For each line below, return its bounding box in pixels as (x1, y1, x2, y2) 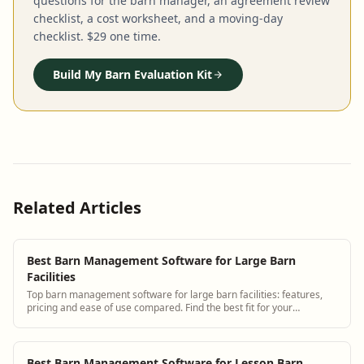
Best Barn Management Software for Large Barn (27, 252, 296, 268)
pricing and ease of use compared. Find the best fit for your (27, 300, 292, 314)
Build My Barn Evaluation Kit (53, 66, 212, 82)
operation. (27, 313, 73, 327)
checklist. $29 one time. (33, 28, 161, 44)
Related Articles (13, 196, 141, 219)
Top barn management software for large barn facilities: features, (27, 287, 323, 301)
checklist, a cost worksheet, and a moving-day (33, 10, 283, 26)
